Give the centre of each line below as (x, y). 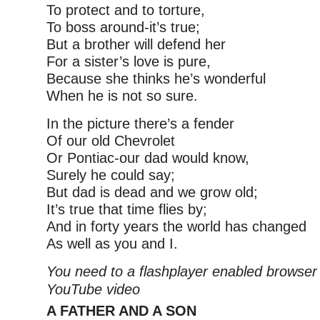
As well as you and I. (112, 244)
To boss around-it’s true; (123, 27)
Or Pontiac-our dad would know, (148, 158)
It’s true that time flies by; (127, 209)
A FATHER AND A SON (121, 311)
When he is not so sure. (122, 96)
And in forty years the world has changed (176, 226)
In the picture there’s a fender (140, 124)
